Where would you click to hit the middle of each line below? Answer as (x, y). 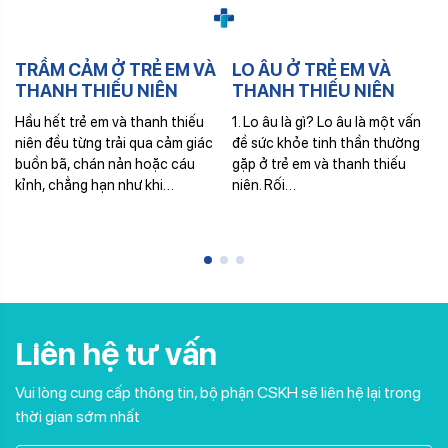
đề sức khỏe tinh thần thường (325, 142)
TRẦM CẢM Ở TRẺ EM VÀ (115, 69)
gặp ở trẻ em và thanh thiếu (318, 163)
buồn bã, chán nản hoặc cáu (105, 163)
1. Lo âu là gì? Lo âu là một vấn (326, 121)
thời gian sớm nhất (77, 416)
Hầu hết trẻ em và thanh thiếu (109, 121)
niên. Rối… (263, 184)
